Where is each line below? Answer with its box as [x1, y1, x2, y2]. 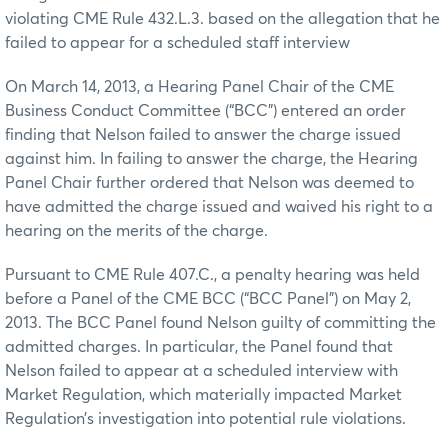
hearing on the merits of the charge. [5, 222, 268, 239]
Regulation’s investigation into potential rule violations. [5, 410, 406, 427]
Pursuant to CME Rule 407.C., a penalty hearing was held [5, 266, 420, 283]
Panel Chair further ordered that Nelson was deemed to [5, 174, 414, 191]
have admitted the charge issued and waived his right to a [5, 198, 433, 215]
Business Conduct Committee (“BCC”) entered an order [5, 102, 406, 119]
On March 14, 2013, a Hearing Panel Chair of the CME [5, 78, 394, 95]
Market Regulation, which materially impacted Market [5, 386, 402, 403]
